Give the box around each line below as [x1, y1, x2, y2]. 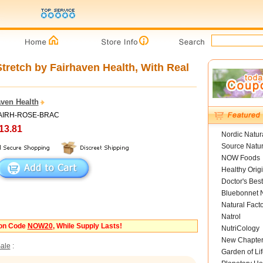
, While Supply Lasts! [52, 222, 122, 230]
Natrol [221, 213, 241, 221]
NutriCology [221, 224, 259, 232]
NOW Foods [221, 154, 260, 162]
